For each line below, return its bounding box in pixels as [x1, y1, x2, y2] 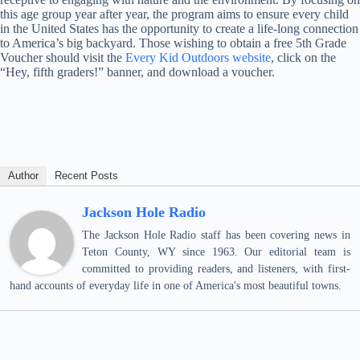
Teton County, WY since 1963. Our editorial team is [82, 246, 350, 258]
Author [8, 170, 39, 182]
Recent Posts [55, 170, 118, 182]
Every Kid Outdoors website [125, 51, 271, 64]
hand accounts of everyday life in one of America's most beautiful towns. [10, 280, 342, 292]
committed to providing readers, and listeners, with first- [82, 263, 350, 275]
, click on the [271, 51, 336, 64]
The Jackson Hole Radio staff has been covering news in [82, 229, 350, 241]
